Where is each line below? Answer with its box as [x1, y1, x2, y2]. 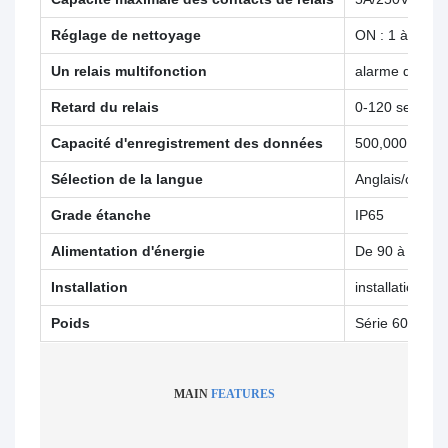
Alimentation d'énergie [51, 243, 205, 260]
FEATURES [210, 387, 275, 402]
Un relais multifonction [51, 63, 207, 80]
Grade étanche [51, 207, 151, 224]
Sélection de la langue [51, 171, 203, 188]
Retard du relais [51, 99, 159, 116]
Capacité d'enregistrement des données [51, 135, 323, 152]
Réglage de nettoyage [51, 27, 201, 44]
